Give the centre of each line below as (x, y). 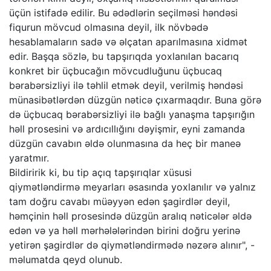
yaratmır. (29, 158)
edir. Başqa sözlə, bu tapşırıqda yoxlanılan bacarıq (124, 57)
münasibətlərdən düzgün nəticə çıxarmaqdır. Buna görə (135, 100)
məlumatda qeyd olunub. (66, 260)
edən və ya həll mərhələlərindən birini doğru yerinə (125, 231)
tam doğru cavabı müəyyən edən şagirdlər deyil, (119, 202)
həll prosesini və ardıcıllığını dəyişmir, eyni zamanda (127, 129)
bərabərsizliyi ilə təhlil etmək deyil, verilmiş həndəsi (126, 86)
